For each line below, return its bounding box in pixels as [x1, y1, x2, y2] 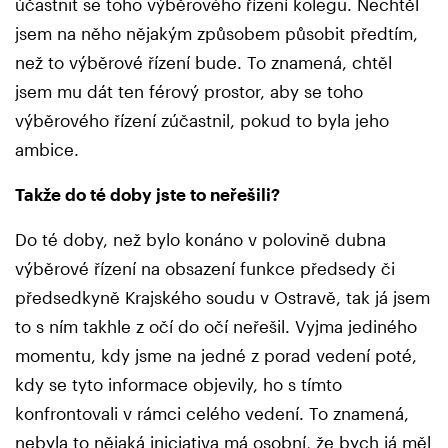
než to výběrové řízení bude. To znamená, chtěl [15, 52, 392, 73]
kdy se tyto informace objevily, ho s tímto [15, 374, 342, 395]
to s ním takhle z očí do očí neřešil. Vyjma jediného [15, 316, 417, 337]
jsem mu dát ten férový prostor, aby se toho [15, 81, 363, 102]
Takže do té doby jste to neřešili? [15, 184, 280, 205]
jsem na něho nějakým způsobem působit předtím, [15, 23, 418, 44]
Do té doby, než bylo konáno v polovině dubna [15, 229, 386, 250]
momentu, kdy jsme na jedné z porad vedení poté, [15, 345, 417, 366]
